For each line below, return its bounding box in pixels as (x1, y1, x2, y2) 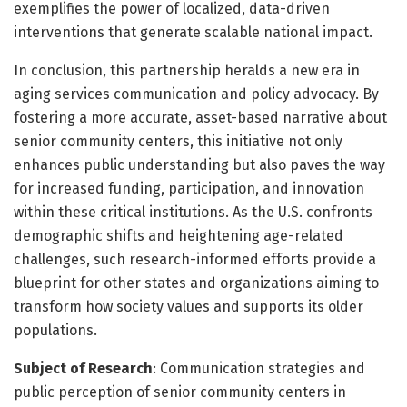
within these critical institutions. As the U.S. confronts (14, 203, 372, 221)
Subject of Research (14, 359, 153, 377)
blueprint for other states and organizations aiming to (14, 273, 379, 292)
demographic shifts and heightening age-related (14, 226, 343, 244)
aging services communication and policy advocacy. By (14, 84, 379, 103)
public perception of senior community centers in (14, 382, 346, 401)
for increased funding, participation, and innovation (14, 179, 364, 197)
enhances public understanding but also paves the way (14, 155, 385, 174)
